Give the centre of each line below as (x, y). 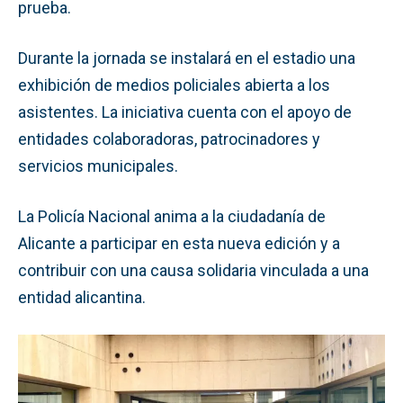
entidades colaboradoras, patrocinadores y (169, 139)
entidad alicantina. (82, 297)
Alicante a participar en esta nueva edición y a (179, 243)
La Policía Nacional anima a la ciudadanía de (172, 216)
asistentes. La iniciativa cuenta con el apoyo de (185, 112)
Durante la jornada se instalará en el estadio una (187, 58)
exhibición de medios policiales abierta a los (174, 85)
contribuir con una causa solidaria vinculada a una (193, 270)
